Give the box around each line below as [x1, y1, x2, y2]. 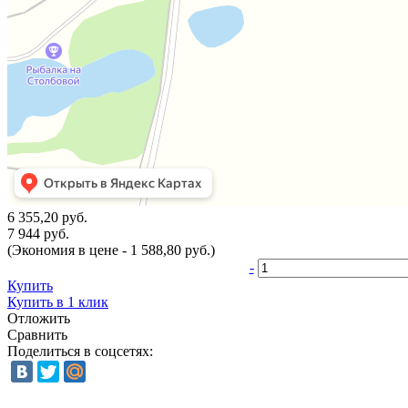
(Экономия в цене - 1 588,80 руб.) [7, 242, 215, 259]
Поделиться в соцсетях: [7, 343, 153, 360]
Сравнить [7, 327, 67, 343]
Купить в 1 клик [7, 294, 108, 311]
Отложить [7, 311, 70, 327]
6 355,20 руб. [7, 209, 87, 226]
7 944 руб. [7, 226, 69, 242]
